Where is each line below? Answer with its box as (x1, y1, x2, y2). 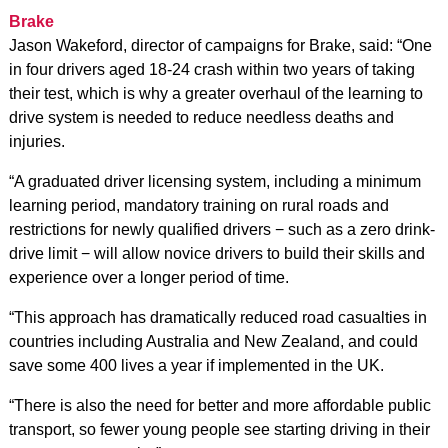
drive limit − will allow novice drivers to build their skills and (8, 244, 425, 262)
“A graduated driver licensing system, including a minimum (8, 172, 421, 190)
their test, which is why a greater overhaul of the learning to (8, 84, 423, 102)
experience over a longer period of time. (8, 268, 289, 286)
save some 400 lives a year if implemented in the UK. (8, 356, 384, 374)
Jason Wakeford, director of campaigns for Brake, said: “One (8, 36, 432, 54)
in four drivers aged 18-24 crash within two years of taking (8, 60, 415, 78)
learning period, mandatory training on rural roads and (8, 196, 389, 214)
